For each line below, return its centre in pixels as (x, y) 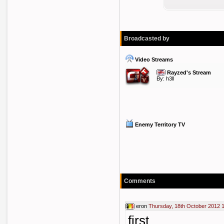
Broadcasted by (147, 38)
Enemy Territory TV (160, 124)
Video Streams (154, 59)
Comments (140, 181)
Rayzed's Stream (189, 72)
